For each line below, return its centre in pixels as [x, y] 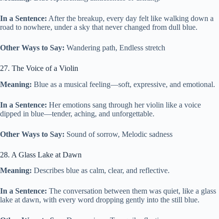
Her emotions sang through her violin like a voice [124, 105]
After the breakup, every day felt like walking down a [130, 18]
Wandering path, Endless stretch [115, 47]
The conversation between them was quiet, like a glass [131, 191]
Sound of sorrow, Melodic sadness [119, 134]
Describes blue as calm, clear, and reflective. [101, 171]
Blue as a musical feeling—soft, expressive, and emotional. [123, 84]
